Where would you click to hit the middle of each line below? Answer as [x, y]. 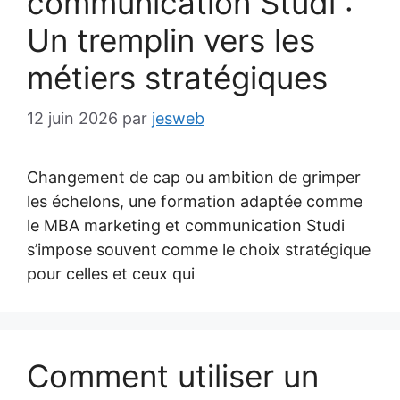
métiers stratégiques [177, 78]
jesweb [178, 118]
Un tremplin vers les [171, 40]
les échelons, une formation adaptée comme [195, 201]
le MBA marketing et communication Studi [186, 225]
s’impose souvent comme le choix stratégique [199, 250]
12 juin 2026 [72, 118]
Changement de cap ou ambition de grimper [194, 177]
